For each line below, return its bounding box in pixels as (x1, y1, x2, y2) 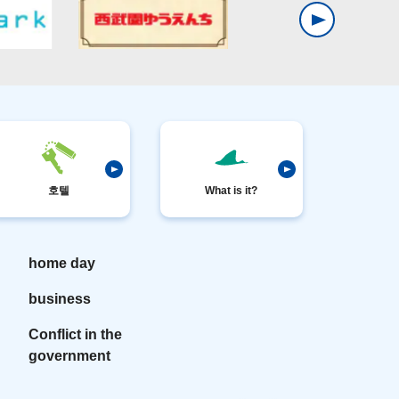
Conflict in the (28, 326, 123, 342)
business (28, 290, 92, 306)
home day (28, 255, 96, 271)
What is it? (205, 183, 258, 197)
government (28, 347, 111, 363)
